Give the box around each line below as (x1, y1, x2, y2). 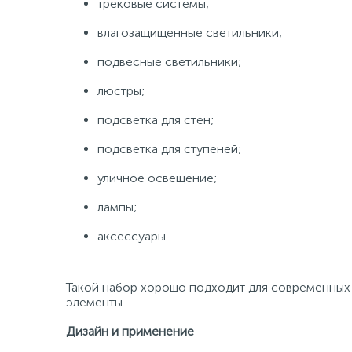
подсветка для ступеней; (97, 141, 241, 156)
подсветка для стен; (97, 112, 214, 127)
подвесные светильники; (97, 54, 241, 69)
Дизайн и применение (66, 324, 194, 339)
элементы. (66, 295, 125, 310)
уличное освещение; (97, 170, 217, 185)
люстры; (97, 83, 145, 98)
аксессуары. (97, 229, 168, 244)
